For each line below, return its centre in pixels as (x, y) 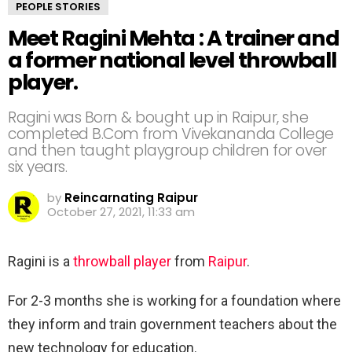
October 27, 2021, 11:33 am (121, 212)
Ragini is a (39, 261)
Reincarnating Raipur (131, 198)
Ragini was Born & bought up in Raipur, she (158, 117)
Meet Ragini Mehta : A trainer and (174, 38)
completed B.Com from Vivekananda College (171, 134)
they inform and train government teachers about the (172, 324)
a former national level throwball (172, 60)
